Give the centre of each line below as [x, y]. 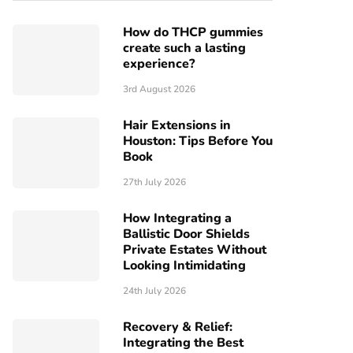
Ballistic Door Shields [186, 234]
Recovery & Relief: [178, 327]
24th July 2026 [154, 291]
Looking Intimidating [184, 266]
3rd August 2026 [159, 89]
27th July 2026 [154, 182]
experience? [159, 64]
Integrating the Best [183, 343]
